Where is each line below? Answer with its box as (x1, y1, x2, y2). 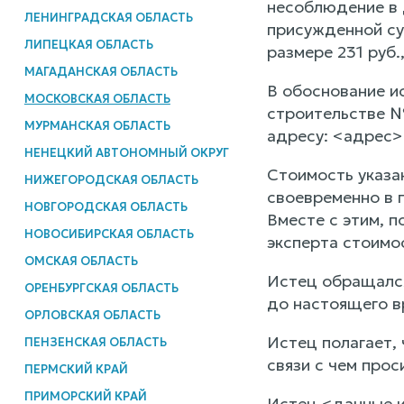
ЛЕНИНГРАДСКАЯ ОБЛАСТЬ (23, 9, 193, 25)
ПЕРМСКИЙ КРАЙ (23, 361, 128, 377)
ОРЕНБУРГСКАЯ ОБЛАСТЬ (23, 280, 179, 296)
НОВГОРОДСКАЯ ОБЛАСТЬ (23, 198, 188, 215)
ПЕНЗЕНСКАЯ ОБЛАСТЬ (23, 334, 167, 350)
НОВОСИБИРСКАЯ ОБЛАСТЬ (23, 225, 194, 242)
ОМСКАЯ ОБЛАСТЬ (23, 252, 138, 269)
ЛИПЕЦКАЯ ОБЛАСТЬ (23, 36, 153, 52)
